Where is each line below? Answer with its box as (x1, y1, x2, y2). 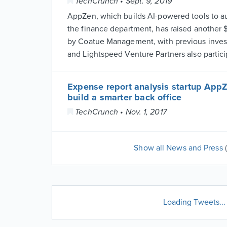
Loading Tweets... (163, 197, 226, 207)
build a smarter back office (67, 92, 182, 103)
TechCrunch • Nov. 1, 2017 (73, 107, 167, 117)
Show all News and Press (134, 143, 225, 153)
